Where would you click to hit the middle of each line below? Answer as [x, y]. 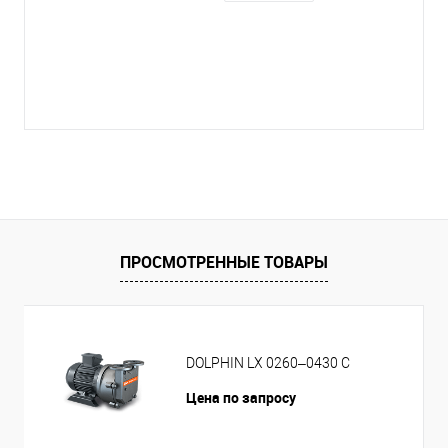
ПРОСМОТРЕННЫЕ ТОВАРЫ [224, 262]
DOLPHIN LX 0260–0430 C [268, 363]
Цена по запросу [241, 397]
